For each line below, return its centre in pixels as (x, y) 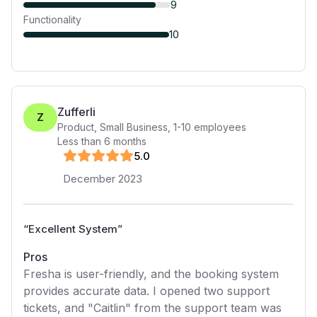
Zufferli (76, 112)
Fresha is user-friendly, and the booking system (151, 274)
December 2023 (103, 179)
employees (219, 127)
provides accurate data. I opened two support (146, 291)
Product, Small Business (113, 127)
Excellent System (73, 229)
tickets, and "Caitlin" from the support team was (152, 308)
